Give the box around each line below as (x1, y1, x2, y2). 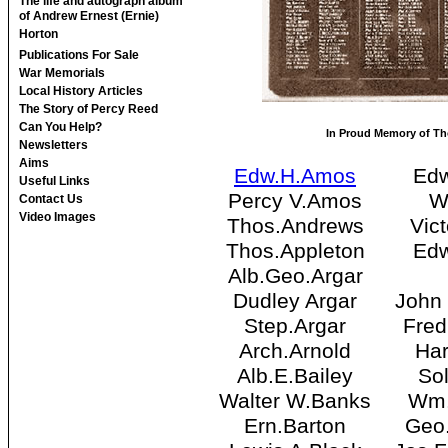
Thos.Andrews (226, 214, 364, 239)
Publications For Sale (19, 48, 139, 62)
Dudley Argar (233, 289, 357, 314)
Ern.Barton (244, 414, 346, 439)
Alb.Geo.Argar (227, 264, 363, 289)
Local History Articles (19, 84, 143, 98)
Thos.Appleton (225, 239, 365, 264)
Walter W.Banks (219, 389, 371, 414)
